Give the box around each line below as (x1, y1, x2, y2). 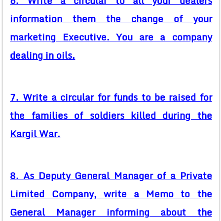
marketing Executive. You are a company (10, 30, 212, 45)
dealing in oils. (10, 48, 75, 63)
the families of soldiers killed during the (10, 108, 212, 123)
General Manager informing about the (10, 205, 212, 220)
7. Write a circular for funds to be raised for (10, 90, 212, 105)
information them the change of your (10, 11, 212, 27)
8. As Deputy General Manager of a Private (10, 168, 212, 184)
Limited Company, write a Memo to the (10, 186, 212, 202)
